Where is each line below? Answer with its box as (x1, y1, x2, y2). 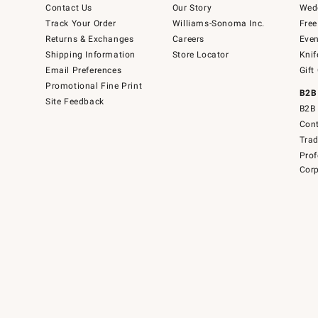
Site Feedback (45, 97, 104, 107)
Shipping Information (45, 50, 136, 60)
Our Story (172, 3, 212, 13)
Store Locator (172, 50, 229, 60)
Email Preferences (45, 65, 122, 76)
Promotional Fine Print (45, 81, 143, 92)
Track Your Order (45, 18, 116, 29)
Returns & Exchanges (45, 34, 134, 45)
